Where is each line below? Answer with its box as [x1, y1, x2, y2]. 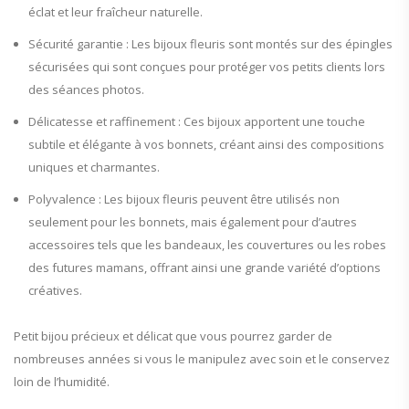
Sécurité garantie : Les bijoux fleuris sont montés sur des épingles [28, 35, 393, 52]
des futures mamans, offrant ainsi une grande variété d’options [28, 258, 381, 276]
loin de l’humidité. [14, 372, 110, 390]
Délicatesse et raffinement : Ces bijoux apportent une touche [28, 112, 365, 130]
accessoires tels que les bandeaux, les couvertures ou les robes [28, 236, 386, 253]
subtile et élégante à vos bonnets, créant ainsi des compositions [28, 135, 384, 152]
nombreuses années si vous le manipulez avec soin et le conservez [14, 350, 390, 367]
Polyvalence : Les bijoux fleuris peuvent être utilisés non [28, 190, 340, 207]
